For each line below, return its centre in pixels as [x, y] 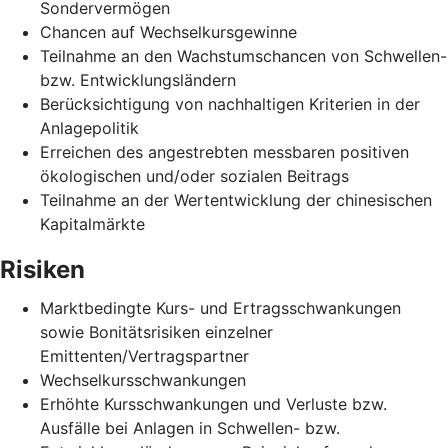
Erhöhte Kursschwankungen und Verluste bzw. [213, 403]
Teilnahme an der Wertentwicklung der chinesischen [236, 199]
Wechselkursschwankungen [143, 379]
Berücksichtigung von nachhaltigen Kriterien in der [230, 103]
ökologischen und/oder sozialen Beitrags [194, 175]
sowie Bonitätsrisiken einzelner [156, 331]
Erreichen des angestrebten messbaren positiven [224, 151]
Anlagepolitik [89, 127]
